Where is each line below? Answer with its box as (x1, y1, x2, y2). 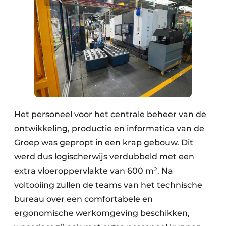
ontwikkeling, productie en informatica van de (14, 123, 204, 133)
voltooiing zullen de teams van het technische (14, 180, 202, 190)
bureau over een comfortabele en (14, 194, 153, 204)
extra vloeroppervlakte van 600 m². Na (14, 165, 173, 176)
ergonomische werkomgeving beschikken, (14, 208, 190, 218)
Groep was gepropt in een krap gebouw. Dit (14, 137, 193, 147)
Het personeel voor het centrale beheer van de (14, 109, 206, 119)
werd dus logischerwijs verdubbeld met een (14, 151, 194, 161)
